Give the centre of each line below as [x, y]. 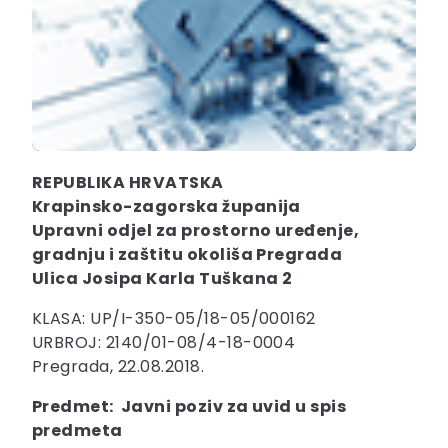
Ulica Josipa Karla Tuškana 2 [162, 278]
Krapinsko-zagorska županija [166, 206]
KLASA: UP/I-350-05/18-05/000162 [174, 318]
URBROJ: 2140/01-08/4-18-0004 [164, 342]
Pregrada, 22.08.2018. [118, 366]
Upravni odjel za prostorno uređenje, [196, 230]
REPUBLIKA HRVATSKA [128, 182]
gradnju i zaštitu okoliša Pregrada [187, 254]
